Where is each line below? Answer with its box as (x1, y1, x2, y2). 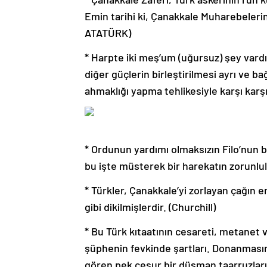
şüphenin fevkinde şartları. (85, 241, 212, 255)
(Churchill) (169, 200, 216, 214)
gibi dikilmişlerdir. (85, 200, 169, 214)
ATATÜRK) (85, 26, 131, 40)
